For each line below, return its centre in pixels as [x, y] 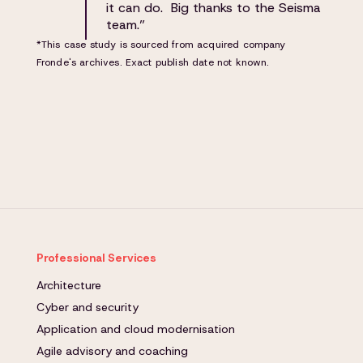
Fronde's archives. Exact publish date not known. [153, 62]
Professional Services [96, 258]
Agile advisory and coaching [112, 351]
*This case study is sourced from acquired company [161, 45]
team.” [125, 25]
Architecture [68, 285]
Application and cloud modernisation [135, 329]
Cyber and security [87, 307]
